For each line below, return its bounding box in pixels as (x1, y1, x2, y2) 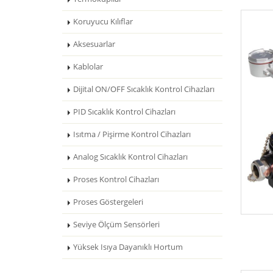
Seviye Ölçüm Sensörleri (73, 219, 160, 230)
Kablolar (73, 62, 103, 72)
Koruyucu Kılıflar (73, 16, 133, 27)
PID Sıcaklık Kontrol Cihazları (73, 107, 175, 117)
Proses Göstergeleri (73, 197, 143, 207)
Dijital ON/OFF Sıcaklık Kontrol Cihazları (73, 84, 214, 94)
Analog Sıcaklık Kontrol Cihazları (73, 152, 188, 162)
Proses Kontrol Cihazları (73, 174, 159, 185)
